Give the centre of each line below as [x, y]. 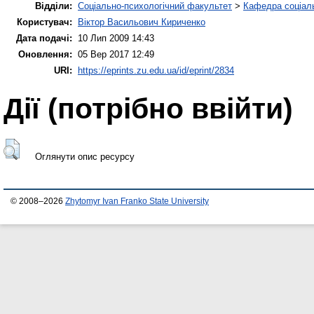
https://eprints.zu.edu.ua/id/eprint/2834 [156, 70]
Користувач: [45, 22]
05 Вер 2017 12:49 [116, 54]
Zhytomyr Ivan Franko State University [137, 201]
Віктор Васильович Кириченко [142, 22]
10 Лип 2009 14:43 [116, 38]
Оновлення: [45, 54]
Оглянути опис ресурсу [84, 157]
